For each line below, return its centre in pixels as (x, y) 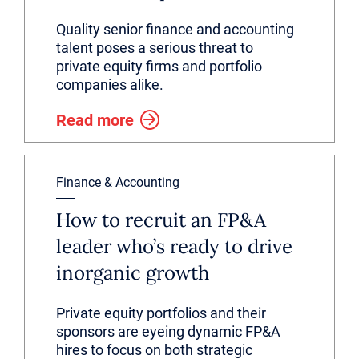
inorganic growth (133, 273)
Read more (95, 120)
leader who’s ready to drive (174, 246)
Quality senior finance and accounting (175, 29)
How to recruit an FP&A (161, 220)
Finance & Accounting (118, 182)
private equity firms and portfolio (159, 66)
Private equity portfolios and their (161, 313)
